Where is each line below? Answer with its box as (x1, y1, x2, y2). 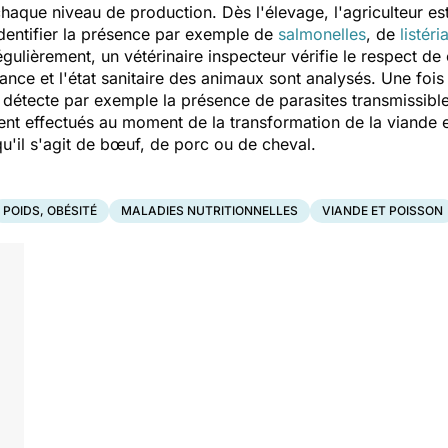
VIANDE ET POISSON (322, 203, 443, 218)
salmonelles (278, 24, 366, 44)
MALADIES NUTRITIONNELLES (121, 203, 298, 218)
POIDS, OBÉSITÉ (3, 203, 97, 218)
